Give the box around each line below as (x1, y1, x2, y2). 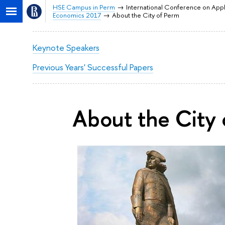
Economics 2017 (52, 11, 101, 20)
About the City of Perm (111, 11, 179, 20)
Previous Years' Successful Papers (32, 61, 153, 73)
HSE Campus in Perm (52, 3, 115, 12)
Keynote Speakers (32, 42, 99, 53)
